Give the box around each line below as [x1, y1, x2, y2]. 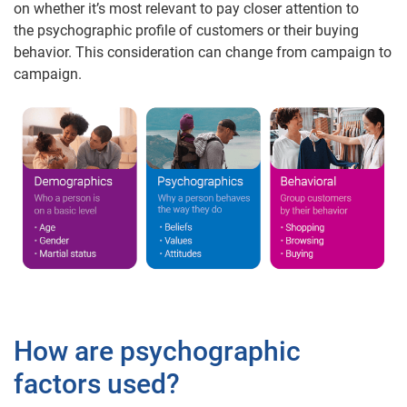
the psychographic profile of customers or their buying [14, 22, 359, 39]
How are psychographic [14, 334, 301, 367]
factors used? [14, 367, 180, 400]
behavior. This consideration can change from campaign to [14, 44, 392, 61]
